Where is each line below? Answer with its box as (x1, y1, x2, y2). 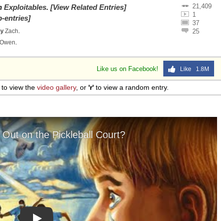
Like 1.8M (176, 66, 209, 73)
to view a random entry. (94, 83, 169, 91)
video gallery (37, 83, 76, 91)
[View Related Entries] (50, 3, 126, 11)
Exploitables (4, 3, 46, 11)
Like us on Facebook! (97, 65, 160, 73)
